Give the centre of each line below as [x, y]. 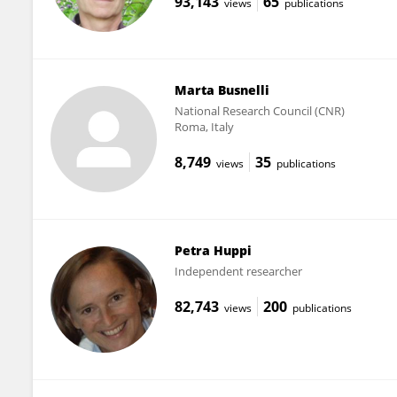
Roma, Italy [204, 126]
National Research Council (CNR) [259, 110]
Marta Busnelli [222, 90]
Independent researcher [238, 271]
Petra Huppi [213, 250]
